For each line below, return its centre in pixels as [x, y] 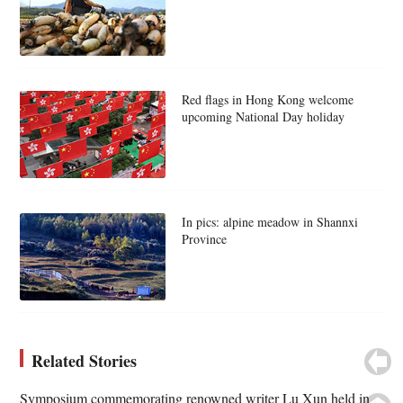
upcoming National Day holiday [263, 116]
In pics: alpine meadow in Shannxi [269, 221]
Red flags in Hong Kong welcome [267, 99]
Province [204, 238]
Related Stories [85, 360]
